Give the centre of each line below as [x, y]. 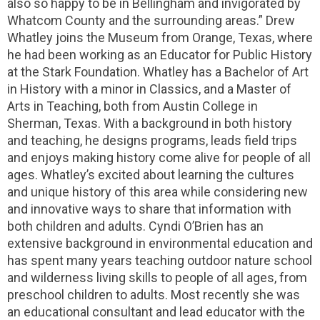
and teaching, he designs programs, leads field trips [152, 140]
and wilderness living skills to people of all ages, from [157, 277]
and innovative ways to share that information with [149, 209]
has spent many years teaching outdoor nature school [160, 260]
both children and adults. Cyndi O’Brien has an [135, 226]
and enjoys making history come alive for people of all [159, 157]
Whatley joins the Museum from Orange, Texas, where [160, 37]
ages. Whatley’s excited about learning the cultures [151, 175]
